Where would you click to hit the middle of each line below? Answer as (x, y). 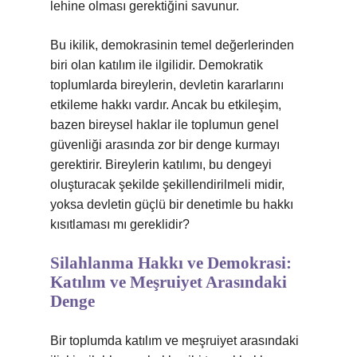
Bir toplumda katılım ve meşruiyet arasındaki (175, 341)
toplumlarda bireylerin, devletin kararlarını (167, 85)
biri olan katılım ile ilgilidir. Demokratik (157, 65)
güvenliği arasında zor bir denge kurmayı (165, 145)
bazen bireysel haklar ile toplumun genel (165, 125)
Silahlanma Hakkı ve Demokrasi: (171, 263)
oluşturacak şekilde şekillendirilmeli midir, (167, 184)
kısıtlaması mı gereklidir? (120, 224)
